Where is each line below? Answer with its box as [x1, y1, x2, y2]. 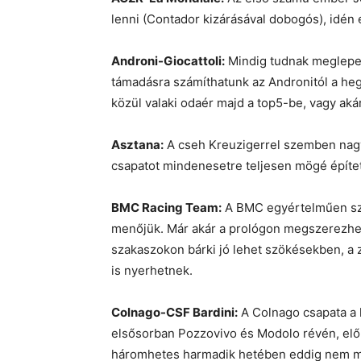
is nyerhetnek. [111, 263, 193, 279]
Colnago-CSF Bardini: [111, 305, 238, 321]
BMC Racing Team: [111, 200, 222, 216]
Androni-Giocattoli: [111, 53, 225, 69]
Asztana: [111, 137, 164, 153]
